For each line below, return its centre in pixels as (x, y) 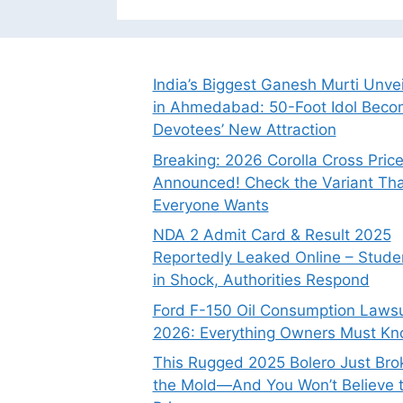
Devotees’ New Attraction (244, 130)
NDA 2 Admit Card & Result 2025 (272, 235)
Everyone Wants (210, 205)
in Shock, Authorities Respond (261, 280)
